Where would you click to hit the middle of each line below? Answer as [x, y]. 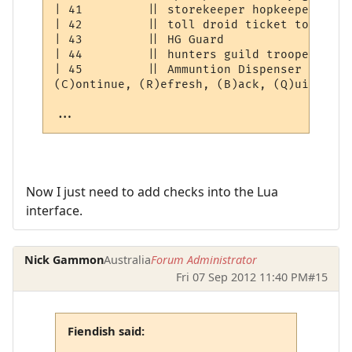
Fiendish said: [106, 331]
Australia [128, 259]
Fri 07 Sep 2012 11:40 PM [242, 277]
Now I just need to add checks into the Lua [152, 191]
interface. [54, 210]
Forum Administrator [204, 259]
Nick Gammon [64, 259]
